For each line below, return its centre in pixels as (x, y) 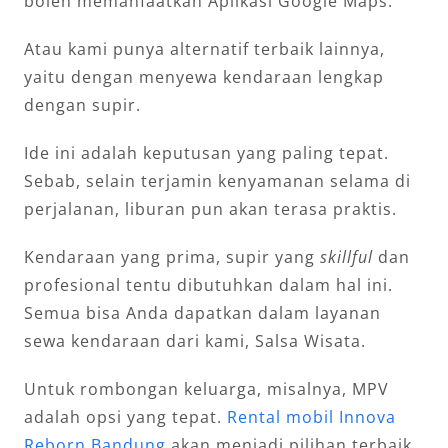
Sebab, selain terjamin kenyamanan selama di (217, 180)
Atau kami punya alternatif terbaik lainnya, (204, 48)
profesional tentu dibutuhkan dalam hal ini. (208, 284)
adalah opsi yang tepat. (125, 416)
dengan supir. (82, 104)
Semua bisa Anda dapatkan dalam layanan (202, 312)
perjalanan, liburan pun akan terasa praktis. (210, 208)
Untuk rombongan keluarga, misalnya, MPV (206, 388)
